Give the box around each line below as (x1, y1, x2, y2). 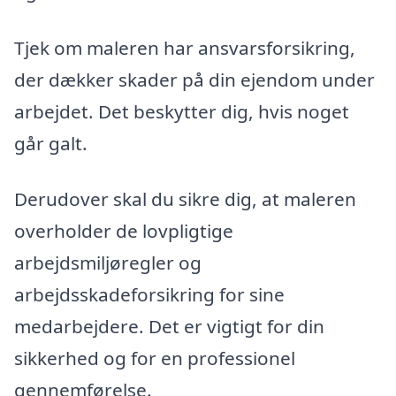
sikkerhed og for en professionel (14, 346, 295, 371)
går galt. (14, 130, 88, 156)
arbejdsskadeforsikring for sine (14, 282, 285, 308)
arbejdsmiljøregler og (14, 250, 202, 276)
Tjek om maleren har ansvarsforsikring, (14, 34, 355, 60)
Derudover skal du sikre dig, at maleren (14, 187, 356, 212)
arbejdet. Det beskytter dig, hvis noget (14, 98, 349, 124)
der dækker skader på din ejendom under (14, 66, 375, 92)
